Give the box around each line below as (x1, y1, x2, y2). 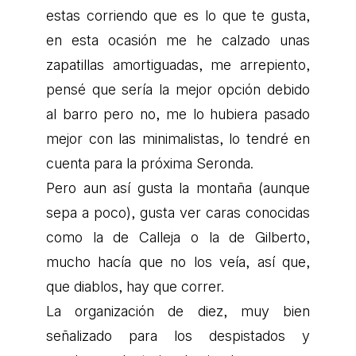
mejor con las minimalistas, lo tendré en (46, 130, 310, 147)
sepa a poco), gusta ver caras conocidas (46, 203, 310, 221)
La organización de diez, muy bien (46, 302, 310, 319)
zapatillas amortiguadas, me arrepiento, (46, 56, 310, 73)
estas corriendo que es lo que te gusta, (46, 6, 310, 24)
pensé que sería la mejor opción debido (46, 80, 310, 98)
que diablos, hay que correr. (46, 277, 228, 295)
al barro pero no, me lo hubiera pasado (46, 105, 310, 122)
